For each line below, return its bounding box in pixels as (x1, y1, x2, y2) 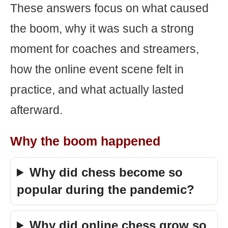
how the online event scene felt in (10, 63, 184, 76)
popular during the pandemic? (17, 183, 194, 196)
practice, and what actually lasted (10, 83, 184, 96)
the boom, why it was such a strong (10, 22, 194, 35)
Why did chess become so (30, 165, 183, 179)
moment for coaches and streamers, (10, 42, 199, 55)
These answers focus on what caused (10, 2, 209, 15)
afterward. (10, 103, 63, 117)
